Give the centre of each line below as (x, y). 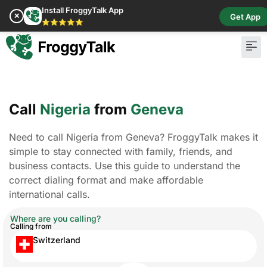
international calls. (49, 194)
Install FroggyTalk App (83, 10)
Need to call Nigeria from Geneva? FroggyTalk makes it (133, 137)
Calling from (31, 226)
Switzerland (57, 240)
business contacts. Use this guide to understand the (125, 166)
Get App (245, 16)
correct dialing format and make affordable (106, 180)
